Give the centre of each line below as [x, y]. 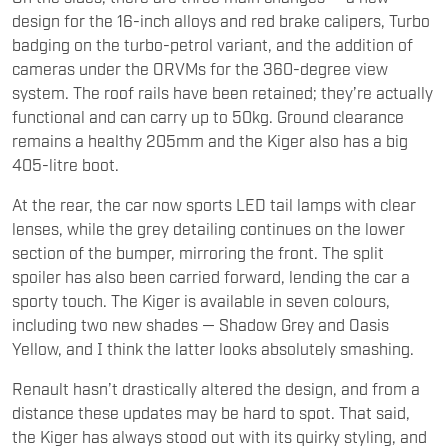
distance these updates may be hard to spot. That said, [211, 411]
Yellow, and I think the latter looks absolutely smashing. [215, 347]
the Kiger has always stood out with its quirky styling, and [219, 435]
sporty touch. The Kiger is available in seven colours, [201, 299]
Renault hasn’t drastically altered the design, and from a [216, 387]
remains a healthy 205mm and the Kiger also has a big [210, 139]
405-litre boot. [65, 163]
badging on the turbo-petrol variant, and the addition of [212, 43]
